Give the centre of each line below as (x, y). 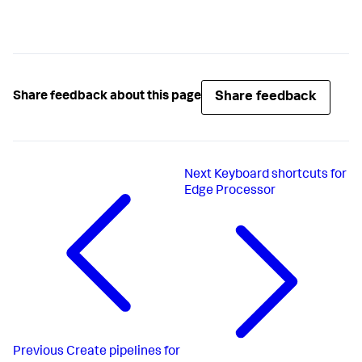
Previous (38, 353)
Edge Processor (230, 191)
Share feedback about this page (107, 97)
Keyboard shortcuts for (281, 175)
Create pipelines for (123, 353)
